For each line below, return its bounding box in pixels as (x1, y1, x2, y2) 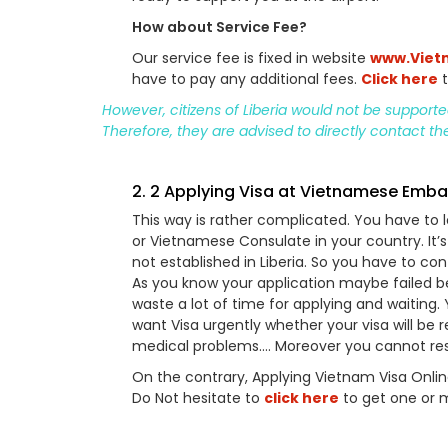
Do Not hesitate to (132, 388, 264, 408)
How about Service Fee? (132, 17, 307, 37)
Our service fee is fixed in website (132, 48, 370, 68)
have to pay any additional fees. (132, 69, 361, 89)
